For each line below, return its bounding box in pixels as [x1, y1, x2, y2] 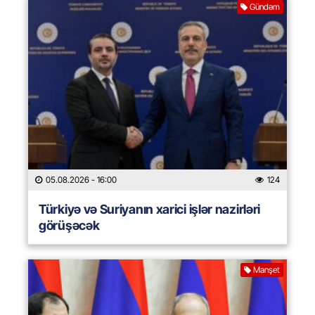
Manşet [253, 264, 280, 276]
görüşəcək [39, 218, 100, 233]
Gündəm [250, 1, 280, 13]
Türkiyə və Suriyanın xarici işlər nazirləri [39, 202, 261, 217]
